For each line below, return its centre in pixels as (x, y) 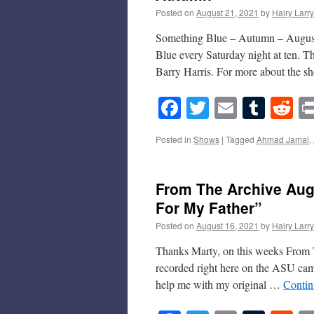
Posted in (173, 139)
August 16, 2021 (227, 226)
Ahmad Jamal (283, 139)
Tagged (240, 139)
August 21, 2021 (227, 12)
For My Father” (209, 208)
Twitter (241, 108)
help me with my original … (219, 285)
